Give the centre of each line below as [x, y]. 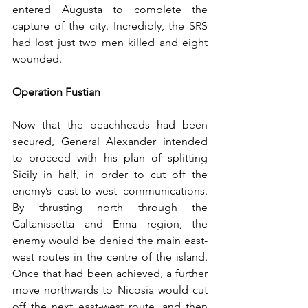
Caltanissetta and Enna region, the [110, 223]
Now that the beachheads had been [110, 124]
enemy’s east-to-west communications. [110, 190]
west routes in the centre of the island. [110, 256]
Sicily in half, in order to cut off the [110, 174]
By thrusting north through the [110, 207]
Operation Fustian [56, 91]
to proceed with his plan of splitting [110, 157]
